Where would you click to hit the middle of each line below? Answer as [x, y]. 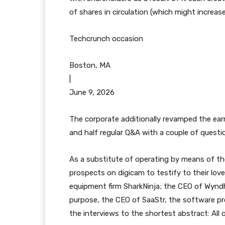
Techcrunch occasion [106, 39]
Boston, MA [90, 65]
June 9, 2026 [92, 92]
